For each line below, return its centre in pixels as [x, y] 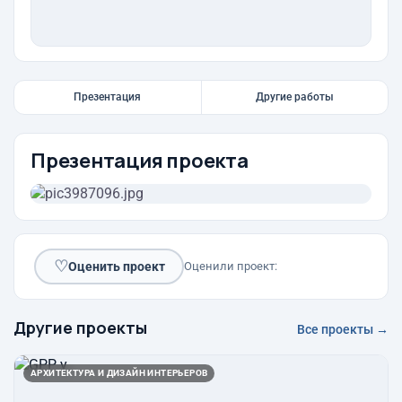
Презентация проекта [140, 161]
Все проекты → [343, 329]
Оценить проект [116, 266]
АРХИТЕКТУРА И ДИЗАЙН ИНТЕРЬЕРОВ [119, 373]
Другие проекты [80, 328]
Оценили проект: [231, 266]
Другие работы [294, 97]
